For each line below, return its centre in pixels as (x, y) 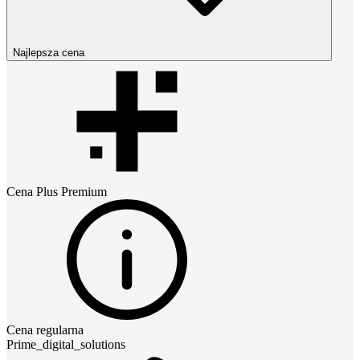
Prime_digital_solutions (66, 344)
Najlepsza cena (49, 52)
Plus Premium (72, 191)
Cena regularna (45, 329)
